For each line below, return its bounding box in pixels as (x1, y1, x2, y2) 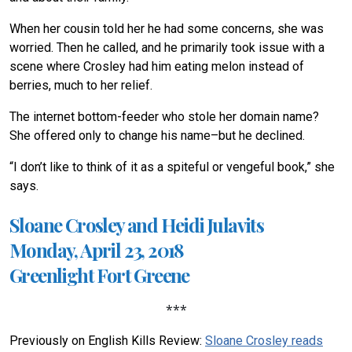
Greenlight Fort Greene (9, 262, 189, 288)
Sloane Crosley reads (205, 332, 323, 348)
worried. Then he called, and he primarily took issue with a (9, 39, 324, 55)
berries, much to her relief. (9, 77, 152, 93)
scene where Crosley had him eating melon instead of (9, 58, 304, 74)
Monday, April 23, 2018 (9, 236, 184, 262)
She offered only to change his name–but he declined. (9, 127, 305, 143)
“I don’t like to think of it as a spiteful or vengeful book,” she (9, 159, 335, 174)
